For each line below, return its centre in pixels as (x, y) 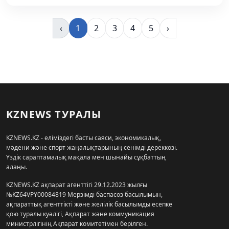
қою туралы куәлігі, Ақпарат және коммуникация (80, 214)
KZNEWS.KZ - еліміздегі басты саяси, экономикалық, (84, 138)
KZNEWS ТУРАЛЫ (54, 114)
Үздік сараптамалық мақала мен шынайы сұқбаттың (86, 157)
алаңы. (17, 167)
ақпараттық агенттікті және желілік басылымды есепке (89, 204)
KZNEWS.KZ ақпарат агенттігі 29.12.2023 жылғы (77, 185)
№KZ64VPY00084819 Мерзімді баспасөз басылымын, (84, 195)
